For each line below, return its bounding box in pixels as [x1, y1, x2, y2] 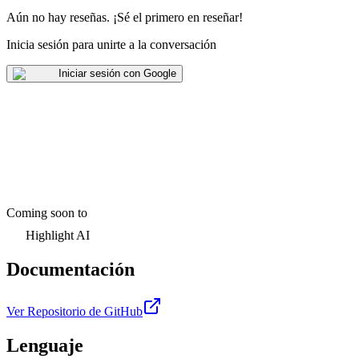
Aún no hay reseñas [6, 10, 107, 25]
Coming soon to [6, 206, 87, 220]
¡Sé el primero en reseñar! [113, 10, 243, 25]
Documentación [6, 258, 135, 280]
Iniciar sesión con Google [58, 67, 176, 80]
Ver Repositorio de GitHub [6, 304, 143, 318]
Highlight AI [26, 228, 90, 243]
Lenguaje [6, 334, 83, 356]
